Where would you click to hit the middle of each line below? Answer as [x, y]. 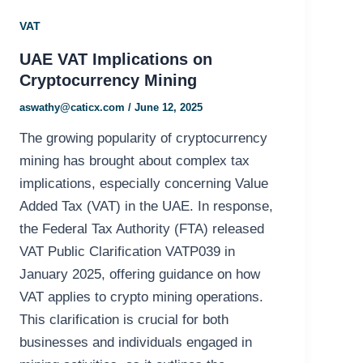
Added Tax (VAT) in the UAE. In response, [147, 207]
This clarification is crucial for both [124, 320]
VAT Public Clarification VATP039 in [128, 252]
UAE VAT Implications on [116, 59]
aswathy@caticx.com [74, 107]
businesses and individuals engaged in [136, 343]
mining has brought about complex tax [135, 161]
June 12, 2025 [169, 107]
